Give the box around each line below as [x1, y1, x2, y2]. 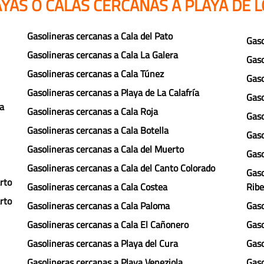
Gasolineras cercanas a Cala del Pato [27, 29, 173, 43]
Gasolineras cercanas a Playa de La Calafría [27, 85, 199, 100]
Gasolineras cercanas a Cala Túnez [27, 67, 164, 81]
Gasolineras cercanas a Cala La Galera [27, 48, 178, 62]
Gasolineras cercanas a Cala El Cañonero [27, 217, 189, 232]
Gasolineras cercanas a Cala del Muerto [27, 142, 184, 156]
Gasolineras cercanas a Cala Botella [27, 123, 169, 137]
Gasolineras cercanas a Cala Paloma [27, 199, 170, 213]
